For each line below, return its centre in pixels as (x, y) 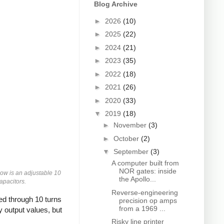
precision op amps (148, 200)
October (127, 138)
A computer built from (145, 163)
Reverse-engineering (144, 192)
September (132, 152)
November (131, 125)
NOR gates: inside (147, 171)
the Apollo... (137, 179)
